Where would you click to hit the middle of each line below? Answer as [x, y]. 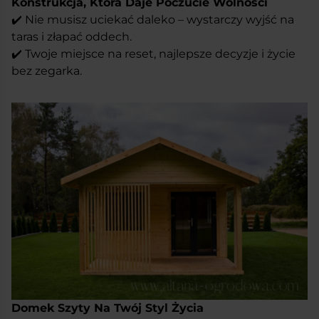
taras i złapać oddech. [72, 36]
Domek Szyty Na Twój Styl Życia [108, 308]
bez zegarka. [47, 70]
